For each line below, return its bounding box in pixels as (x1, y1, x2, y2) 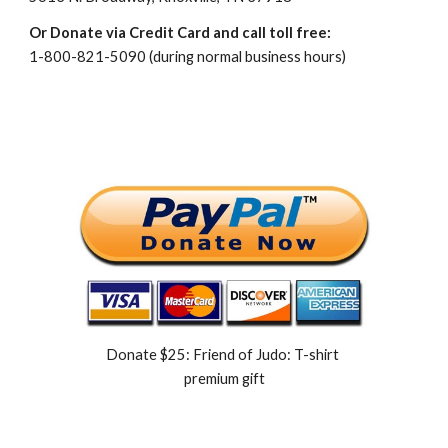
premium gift (183, 369, 265, 387)
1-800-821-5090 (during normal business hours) (29, 48, 347, 66)
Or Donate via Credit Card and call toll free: (29, 24, 332, 42)
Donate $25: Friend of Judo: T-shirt (106, 345, 339, 363)
